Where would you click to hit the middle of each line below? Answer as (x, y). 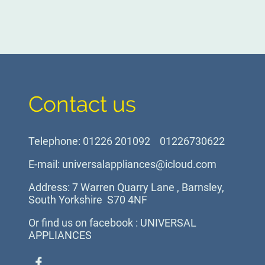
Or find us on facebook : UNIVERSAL (112, 223)
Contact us (82, 104)
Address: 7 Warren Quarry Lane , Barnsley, (126, 188)
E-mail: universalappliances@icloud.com (122, 164)
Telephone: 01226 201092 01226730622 (127, 141)
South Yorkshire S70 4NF (88, 200)
